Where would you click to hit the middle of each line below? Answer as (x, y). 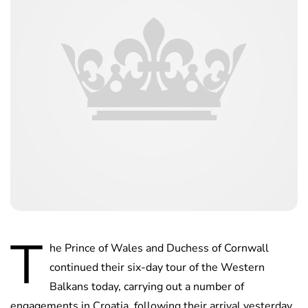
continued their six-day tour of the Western (157, 268)
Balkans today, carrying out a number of (147, 287)
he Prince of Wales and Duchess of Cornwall (159, 249)
